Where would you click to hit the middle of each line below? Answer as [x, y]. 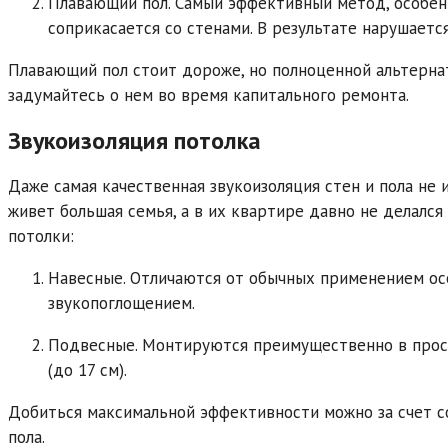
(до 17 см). [87, 370]
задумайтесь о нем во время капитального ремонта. [208, 95]
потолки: [41, 236]
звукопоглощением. [121, 303]
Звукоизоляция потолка [134, 141]
